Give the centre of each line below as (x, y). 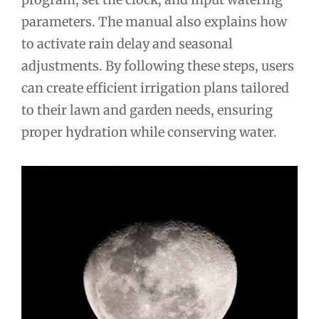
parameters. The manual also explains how (154, 22)
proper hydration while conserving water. (149, 132)
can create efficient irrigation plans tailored (155, 88)
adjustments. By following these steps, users (158, 66)
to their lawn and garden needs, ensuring (147, 110)
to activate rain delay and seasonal (127, 44)
